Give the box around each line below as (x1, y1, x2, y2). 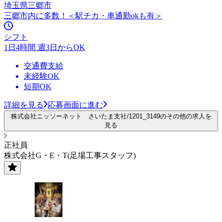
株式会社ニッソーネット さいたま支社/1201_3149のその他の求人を (10, 112, 212, 120)
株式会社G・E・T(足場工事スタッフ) (4, 151, 136, 160)
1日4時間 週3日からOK (4, 43, 85, 52)
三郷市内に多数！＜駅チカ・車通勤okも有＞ (4, 11, 163, 20)
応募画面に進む (48, 100, 103, 109)
